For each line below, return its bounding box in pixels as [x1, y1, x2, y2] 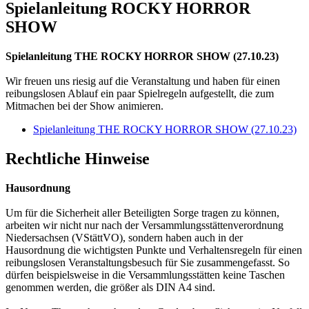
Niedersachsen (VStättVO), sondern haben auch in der [6, 231, 243, 243]
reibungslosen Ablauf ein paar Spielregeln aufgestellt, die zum [6, 87, 274, 99]
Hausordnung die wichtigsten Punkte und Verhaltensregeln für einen [6, 243, 302, 256]
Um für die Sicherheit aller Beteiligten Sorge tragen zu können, [6, 206, 279, 219]
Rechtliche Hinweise [6, 149, 150, 168]
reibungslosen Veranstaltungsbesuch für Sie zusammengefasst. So [6, 256, 290, 268]
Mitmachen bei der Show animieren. [6, 99, 163, 112]
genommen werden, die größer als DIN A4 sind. [6, 281, 215, 293]
